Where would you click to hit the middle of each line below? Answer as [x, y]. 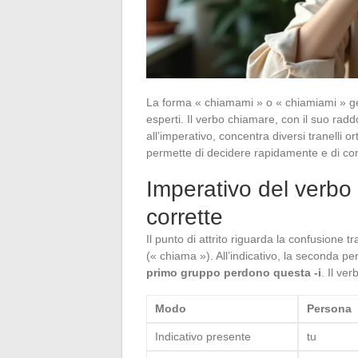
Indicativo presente [203, 336]
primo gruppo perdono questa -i [234, 272]
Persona [329, 308]
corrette [185, 217]
